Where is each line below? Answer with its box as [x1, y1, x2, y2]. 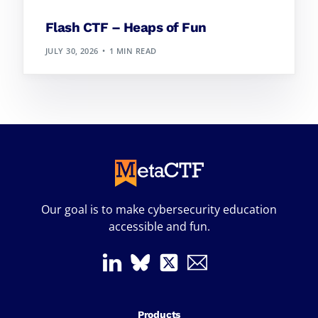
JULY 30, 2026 [45, 45, 99, 57]
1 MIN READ [109, 45, 157, 57]
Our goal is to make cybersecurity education [41, 201, 277, 217]
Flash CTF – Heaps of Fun [45, 18, 207, 35]
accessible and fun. [108, 218, 210, 234]
